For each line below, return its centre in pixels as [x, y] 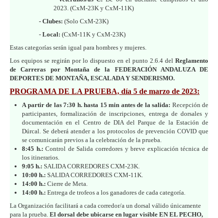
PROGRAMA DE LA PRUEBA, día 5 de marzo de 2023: [105, 91]
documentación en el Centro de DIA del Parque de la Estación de [115, 122]
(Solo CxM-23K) [86, 21]
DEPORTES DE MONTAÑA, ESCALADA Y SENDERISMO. [92, 78]
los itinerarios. [41, 157]
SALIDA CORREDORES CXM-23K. [91, 166]
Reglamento [192, 60]
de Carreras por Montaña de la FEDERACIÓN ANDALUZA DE [109, 69]
